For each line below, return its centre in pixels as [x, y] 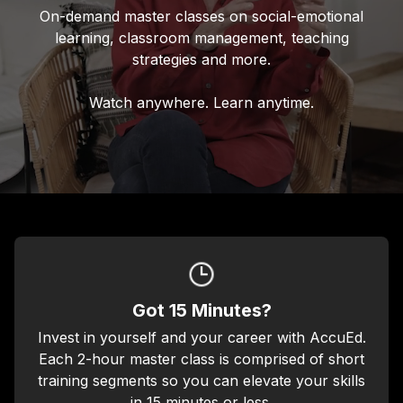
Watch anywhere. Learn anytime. [201, 103]
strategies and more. [201, 59]
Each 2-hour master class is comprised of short [201, 359]
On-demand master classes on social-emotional [201, 16]
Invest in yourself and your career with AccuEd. [201, 337]
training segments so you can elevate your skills [201, 381]
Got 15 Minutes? [201, 310]
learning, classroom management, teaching [201, 38]
